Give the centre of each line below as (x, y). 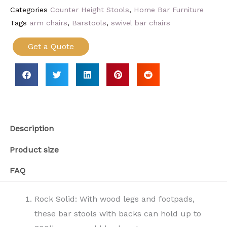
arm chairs (48, 23)
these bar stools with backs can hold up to (118, 214)
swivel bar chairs (141, 23)
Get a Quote (51, 47)
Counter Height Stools (90, 9)
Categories (29, 9)
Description (32, 129)
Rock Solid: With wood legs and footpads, (115, 199)
